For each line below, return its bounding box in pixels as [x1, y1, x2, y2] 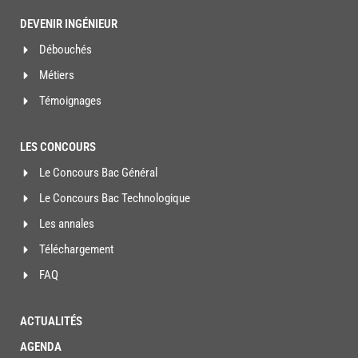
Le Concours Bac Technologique [38, 191, 190, 206]
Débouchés [38, 42, 92, 58]
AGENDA [20, 340, 62, 355]
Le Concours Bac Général [38, 165, 157, 181]
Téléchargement [38, 242, 113, 257]
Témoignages [38, 93, 101, 109]
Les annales [38, 217, 94, 232]
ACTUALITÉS [20, 314, 82, 329]
